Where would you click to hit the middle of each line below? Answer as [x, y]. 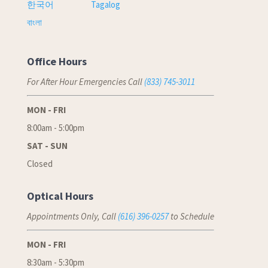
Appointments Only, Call [72, 216]
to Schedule [191, 216]
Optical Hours [60, 196]
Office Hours [57, 61]
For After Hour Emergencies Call [85, 81]
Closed [39, 163]
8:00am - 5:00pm [55, 127]
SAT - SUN [47, 145]
